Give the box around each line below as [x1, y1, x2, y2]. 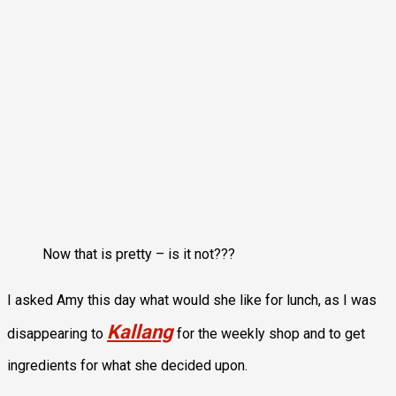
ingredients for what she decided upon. [7, 356, 247, 374]
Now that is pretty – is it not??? [42, 245, 235, 263]
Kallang [107, 320, 173, 343]
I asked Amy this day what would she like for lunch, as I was [7, 291, 377, 308]
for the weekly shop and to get [173, 324, 365, 342]
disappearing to [7, 324, 107, 342]
